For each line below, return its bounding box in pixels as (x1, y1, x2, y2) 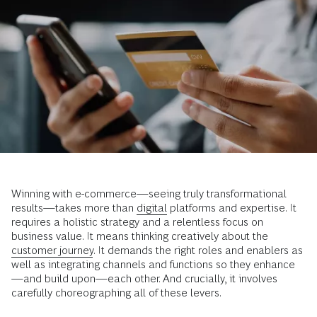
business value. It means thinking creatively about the (11, 229, 268, 242)
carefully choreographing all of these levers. (11, 286, 221, 299)
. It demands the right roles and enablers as (93, 243, 303, 256)
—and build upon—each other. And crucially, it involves (11, 272, 277, 284)
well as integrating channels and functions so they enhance (11, 258, 295, 270)
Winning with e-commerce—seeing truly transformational (11, 187, 287, 200)
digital (137, 201, 167, 214)
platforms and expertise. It (167, 201, 296, 214)
